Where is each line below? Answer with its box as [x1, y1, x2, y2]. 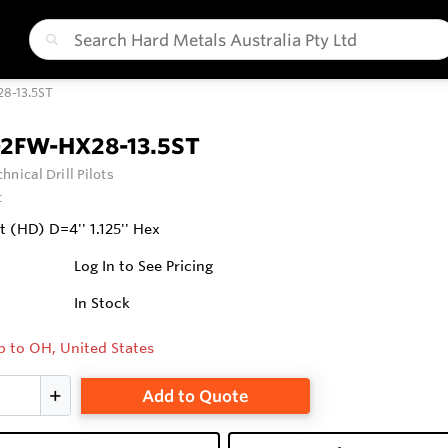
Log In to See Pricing [74, 257, 214, 275]
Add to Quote [141, 385, 249, 406]
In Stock [74, 294, 131, 312]
